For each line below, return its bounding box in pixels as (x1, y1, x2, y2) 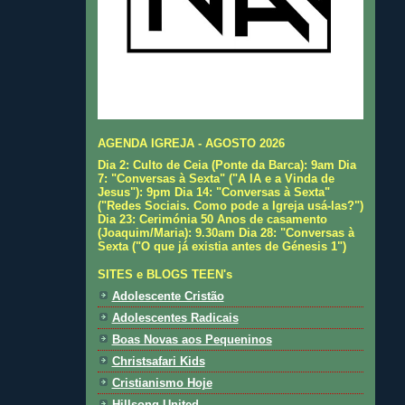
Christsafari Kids (111, 354, 205, 369)
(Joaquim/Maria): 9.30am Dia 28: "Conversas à (97, 225, 354, 240)
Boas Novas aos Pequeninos (111, 333, 272, 347)
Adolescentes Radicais (111, 311, 239, 325)
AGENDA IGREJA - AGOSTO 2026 (97, 136, 285, 150)
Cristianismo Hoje (111, 376, 212, 391)
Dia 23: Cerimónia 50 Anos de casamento (97, 212, 327, 226)
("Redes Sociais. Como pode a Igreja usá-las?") (97, 198, 363, 212)
